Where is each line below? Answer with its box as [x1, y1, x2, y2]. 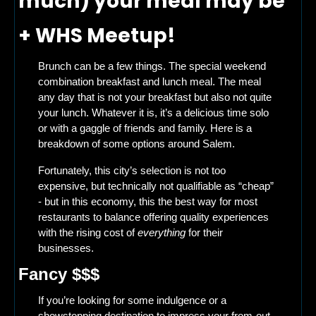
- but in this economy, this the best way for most [38, 195, 257, 207]
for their [186, 226, 223, 238]
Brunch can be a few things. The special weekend [38, 59, 266, 72]
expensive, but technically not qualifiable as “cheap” [38, 179, 274, 192]
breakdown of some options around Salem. [38, 137, 238, 150]
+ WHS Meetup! [18, 21, 180, 49]
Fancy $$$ [18, 264, 99, 284]
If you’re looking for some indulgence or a [38, 293, 226, 306]
